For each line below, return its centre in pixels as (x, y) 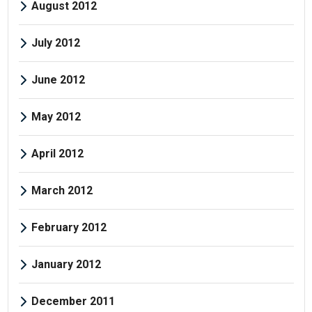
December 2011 (73, 301)
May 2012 (56, 116)
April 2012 (57, 153)
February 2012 (69, 227)
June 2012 (58, 79)
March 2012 (62, 190)
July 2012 (55, 42)
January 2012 (66, 264)
